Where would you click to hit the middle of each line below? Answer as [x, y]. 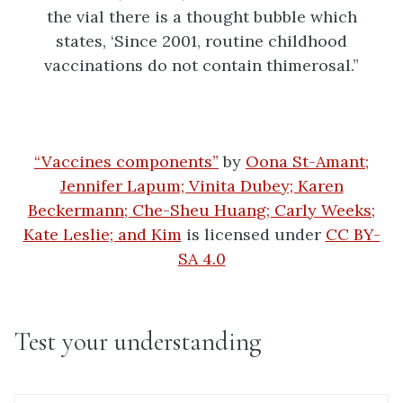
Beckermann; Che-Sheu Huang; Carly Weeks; [201, 210]
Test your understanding [138, 341]
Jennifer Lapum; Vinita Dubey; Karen [201, 185]
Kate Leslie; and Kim [102, 234]
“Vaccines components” [126, 161]
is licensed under [253, 234]
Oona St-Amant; [307, 161]
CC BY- [353, 234]
